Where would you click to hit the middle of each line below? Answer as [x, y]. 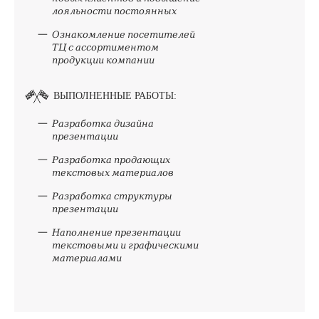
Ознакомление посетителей [124, 35]
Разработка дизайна [103, 124]
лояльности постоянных [114, 11]
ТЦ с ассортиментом [105, 47]
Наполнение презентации [116, 232]
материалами [87, 258]
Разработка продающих [111, 160]
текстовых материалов [113, 173]
